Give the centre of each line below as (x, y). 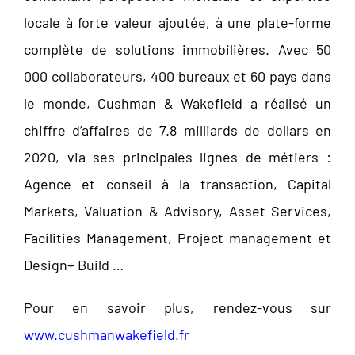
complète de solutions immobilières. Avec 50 (177, 50)
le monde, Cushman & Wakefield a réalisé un (177, 103)
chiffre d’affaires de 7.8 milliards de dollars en (177, 130)
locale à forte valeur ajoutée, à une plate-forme (177, 23)
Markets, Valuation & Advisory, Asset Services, (177, 211)
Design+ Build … (73, 265)
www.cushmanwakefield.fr (106, 335)
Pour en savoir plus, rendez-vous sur (177, 308)
